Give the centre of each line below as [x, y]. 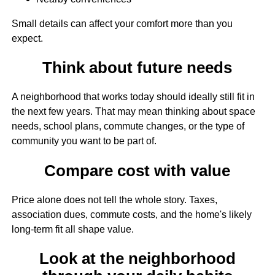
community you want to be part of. [84, 141]
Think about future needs [137, 68]
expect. [27, 38]
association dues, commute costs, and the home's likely [131, 214]
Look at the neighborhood [137, 259]
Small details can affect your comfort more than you [122, 23]
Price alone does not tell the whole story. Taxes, [114, 199]
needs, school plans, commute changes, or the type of [128, 126]
